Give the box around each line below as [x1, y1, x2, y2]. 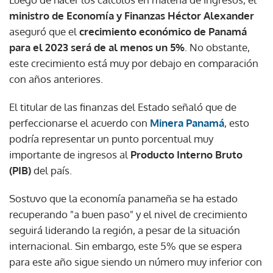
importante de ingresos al [9, 147, 130, 161]
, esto [224, 116, 249, 129]
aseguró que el [9, 24, 79, 38]
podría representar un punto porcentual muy [9, 132, 213, 145]
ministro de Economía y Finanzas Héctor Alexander [9, 9, 254, 22]
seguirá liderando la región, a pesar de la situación [9, 223, 240, 236]
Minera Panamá [150, 116, 224, 129]
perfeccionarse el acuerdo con [9, 116, 150, 129]
